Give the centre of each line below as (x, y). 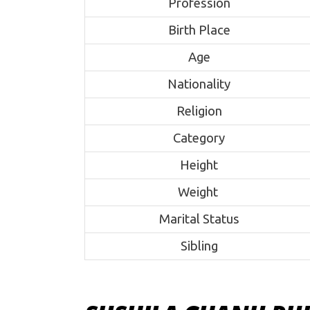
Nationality (199, 84)
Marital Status (199, 219)
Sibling (199, 246)
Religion (199, 111)
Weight (199, 192)
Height (199, 165)
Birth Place (199, 30)
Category (199, 138)
